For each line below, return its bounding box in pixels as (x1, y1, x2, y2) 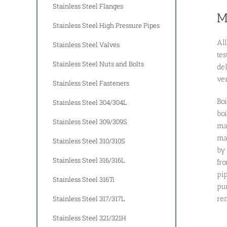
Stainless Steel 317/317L (53, 194, 125, 203)
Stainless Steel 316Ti (53, 174, 115, 184)
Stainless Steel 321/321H (53, 213, 126, 222)
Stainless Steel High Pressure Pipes (53, 20, 160, 30)
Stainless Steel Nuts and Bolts (53, 59, 144, 68)
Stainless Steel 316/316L (53, 155, 125, 165)
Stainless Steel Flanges (53, 1, 123, 11)
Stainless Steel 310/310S (53, 136, 125, 145)
